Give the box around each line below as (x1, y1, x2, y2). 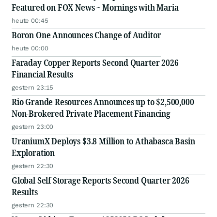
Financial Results (12, 68, 73, 80)
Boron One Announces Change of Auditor (12, 29, 161, 41)
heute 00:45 (12, 16, 48, 24)
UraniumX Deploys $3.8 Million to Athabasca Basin (12, 135, 195, 147)
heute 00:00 (12, 44, 48, 52)
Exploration (12, 146, 55, 158)
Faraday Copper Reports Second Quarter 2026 (12, 56, 179, 68)
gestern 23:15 (12, 83, 54, 91)
